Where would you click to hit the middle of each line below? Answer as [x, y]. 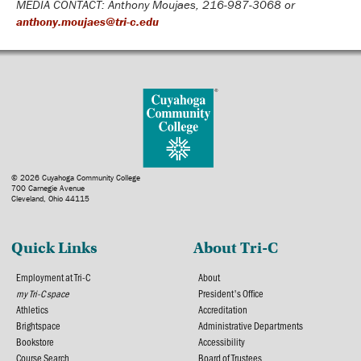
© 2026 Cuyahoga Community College [76, 178]
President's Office [231, 294]
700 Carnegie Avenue [48, 189]
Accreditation [223, 310]
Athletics [33, 310]
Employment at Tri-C [54, 278]
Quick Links [55, 248]
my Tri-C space [43, 294]
